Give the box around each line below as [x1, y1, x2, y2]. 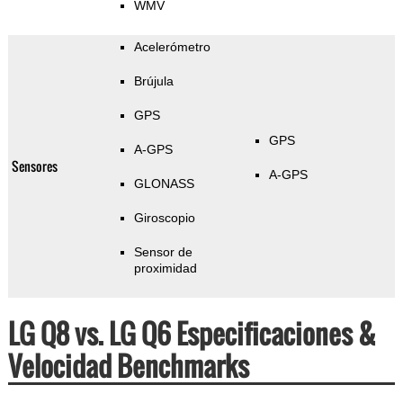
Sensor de [133, 245, 193, 260]
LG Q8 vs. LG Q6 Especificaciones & [7, 313, 376, 354]
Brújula [133, 74, 174, 89]
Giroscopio [133, 210, 195, 226]
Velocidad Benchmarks [7, 345, 249, 387]
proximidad [133, 261, 197, 276]
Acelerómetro [133, 40, 210, 55]
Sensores [11, 157, 58, 176]
